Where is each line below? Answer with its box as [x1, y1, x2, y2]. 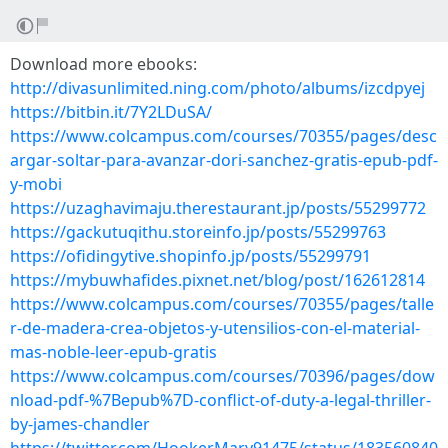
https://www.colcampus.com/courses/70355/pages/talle [10, 293, 434, 315]
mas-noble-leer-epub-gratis [10, 341, 217, 363]
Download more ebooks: [10, 53, 197, 75]
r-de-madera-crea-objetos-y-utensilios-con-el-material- [10, 317, 420, 339]
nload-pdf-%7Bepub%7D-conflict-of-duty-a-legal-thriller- [10, 389, 431, 411]
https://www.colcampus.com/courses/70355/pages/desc [10, 125, 437, 147]
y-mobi [10, 173, 62, 195]
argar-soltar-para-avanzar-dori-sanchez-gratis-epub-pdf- [10, 149, 438, 171]
